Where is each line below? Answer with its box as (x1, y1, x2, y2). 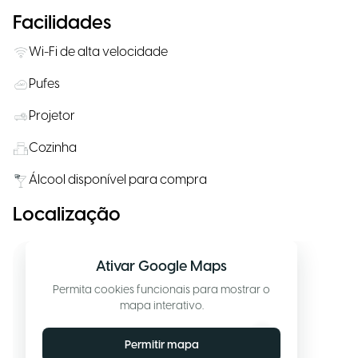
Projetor (29, 109, 75, 123)
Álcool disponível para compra (29, 173, 207, 187)
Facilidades (13, 14, 111, 34)
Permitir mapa (124, 339, 199, 352)
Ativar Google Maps (96, 260, 227, 275)
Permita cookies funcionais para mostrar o (53, 284, 270, 296)
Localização (13, 205, 121, 225)
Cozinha (29, 141, 77, 155)
